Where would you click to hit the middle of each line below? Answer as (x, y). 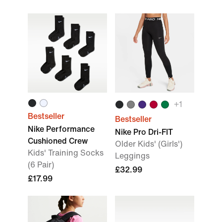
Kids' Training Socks (66, 153)
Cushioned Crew (58, 141)
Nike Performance (61, 129)
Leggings (132, 156)
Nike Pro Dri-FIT (144, 132)
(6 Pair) (41, 165)
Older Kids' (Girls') (149, 144)
